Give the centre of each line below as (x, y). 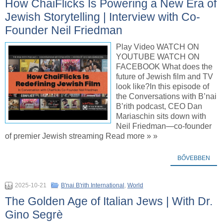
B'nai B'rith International (93, 186)
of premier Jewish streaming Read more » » (81, 136)
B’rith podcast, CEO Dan (159, 107)
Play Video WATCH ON (158, 47)
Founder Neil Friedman (64, 30)
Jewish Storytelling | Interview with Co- (103, 17)
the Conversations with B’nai (166, 97)
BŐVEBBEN (194, 158)
